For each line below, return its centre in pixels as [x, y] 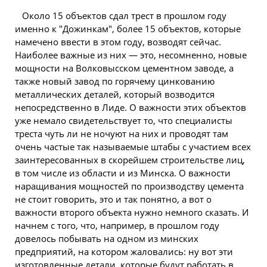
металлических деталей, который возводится [115, 94]
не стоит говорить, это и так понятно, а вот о [113, 199]
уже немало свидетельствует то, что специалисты [124, 120]
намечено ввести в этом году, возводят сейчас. [118, 42]
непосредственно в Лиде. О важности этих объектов [131, 107]
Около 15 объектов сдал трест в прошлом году [124, 15]
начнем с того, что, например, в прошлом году [117, 225]
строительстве [192, 160]
